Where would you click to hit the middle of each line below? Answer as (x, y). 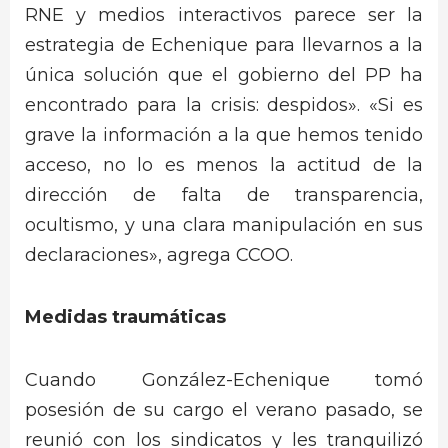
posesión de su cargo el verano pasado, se (224, 409)
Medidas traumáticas (125, 317)
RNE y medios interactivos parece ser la (224, 14)
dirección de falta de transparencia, (224, 194)
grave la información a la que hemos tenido (224, 134)
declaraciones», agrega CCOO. (159, 254)
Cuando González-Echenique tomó (224, 379)
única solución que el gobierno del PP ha (224, 74)
